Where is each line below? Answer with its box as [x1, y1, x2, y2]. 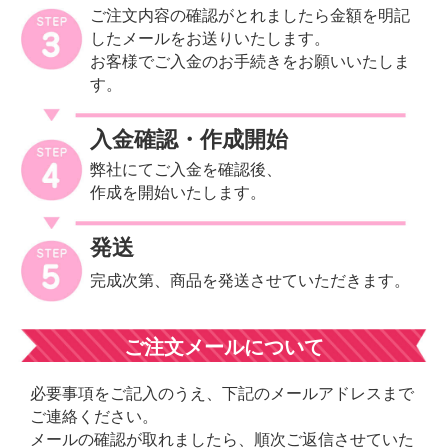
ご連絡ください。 [29, 407, 158, 425]
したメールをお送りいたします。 [90, 29, 331, 47]
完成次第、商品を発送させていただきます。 [90, 272, 411, 290]
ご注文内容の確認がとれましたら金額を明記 [90, 6, 411, 24]
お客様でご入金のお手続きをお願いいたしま [90, 52, 411, 70]
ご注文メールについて [123, 335, 324, 358]
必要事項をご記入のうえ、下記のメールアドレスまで [29, 384, 414, 402]
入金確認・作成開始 [90, 127, 289, 153]
